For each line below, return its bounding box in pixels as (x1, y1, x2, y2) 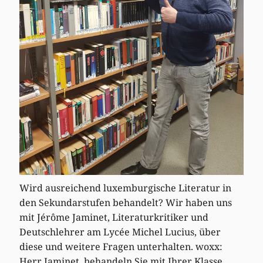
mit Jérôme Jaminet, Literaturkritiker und (19, 211, 209, 224)
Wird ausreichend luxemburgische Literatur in (19, 181, 232, 195)
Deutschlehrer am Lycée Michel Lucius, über (19, 225, 221, 239)
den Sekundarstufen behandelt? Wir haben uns (19, 196, 232, 210)
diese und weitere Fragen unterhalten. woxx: (19, 240, 223, 254)
